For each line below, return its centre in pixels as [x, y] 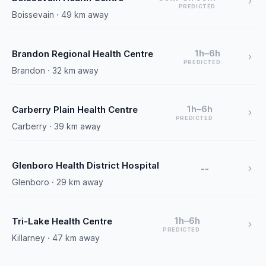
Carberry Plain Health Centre [75, 110]
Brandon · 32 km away [55, 70]
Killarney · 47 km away [56, 238]
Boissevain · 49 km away [60, 15]
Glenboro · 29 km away [58, 182]
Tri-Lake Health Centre [62, 221]
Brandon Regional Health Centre [83, 54]
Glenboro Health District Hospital [85, 165]
